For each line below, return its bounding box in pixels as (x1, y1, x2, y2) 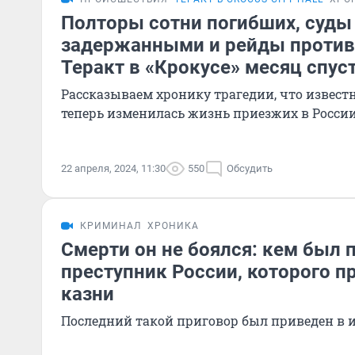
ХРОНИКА (147, 220, 199, 231)
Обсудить (227, 162, 273, 174)
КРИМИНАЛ (80, 220, 141, 231)
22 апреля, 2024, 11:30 (61, 162, 166, 174)
